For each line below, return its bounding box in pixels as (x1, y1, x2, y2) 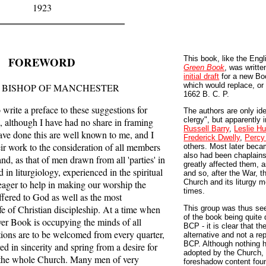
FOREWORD (8, 54, 75, 70)
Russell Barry (183, 124, 230, 134)
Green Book (183, 63, 225, 72)
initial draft (183, 72, 220, 81)
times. (183, 186, 205, 196)
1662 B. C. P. (183, 90, 230, 99)
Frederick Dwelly (183, 133, 240, 142)
